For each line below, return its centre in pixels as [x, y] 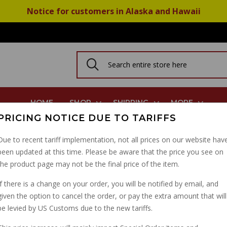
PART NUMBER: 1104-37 [110, 196]
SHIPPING [131, 102]
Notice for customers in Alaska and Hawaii [113, 11]
